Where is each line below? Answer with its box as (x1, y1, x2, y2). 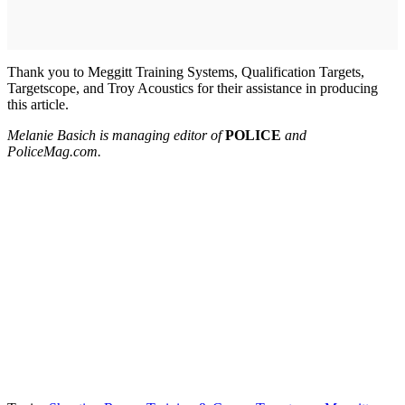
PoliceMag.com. (7, 144, 101, 159)
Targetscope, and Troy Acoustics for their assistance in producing (7, 80, 378, 96)
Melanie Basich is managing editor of (7, 127, 225, 143)
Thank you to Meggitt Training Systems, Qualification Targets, (7, 64, 364, 80)
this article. (7, 97, 69, 112)
